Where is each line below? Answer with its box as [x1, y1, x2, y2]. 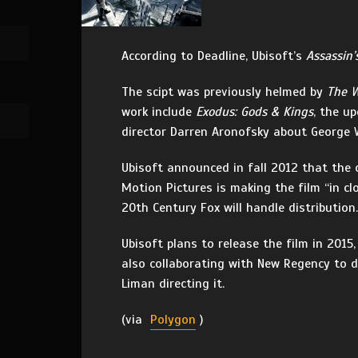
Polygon [150, 312, 196, 328]
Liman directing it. [121, 276, 225, 292]
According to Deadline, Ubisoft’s [121, 48, 306, 64]
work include [121, 104, 196, 120]
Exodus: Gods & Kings [196, 104, 313, 120]
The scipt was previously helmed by [121, 84, 327, 100]
